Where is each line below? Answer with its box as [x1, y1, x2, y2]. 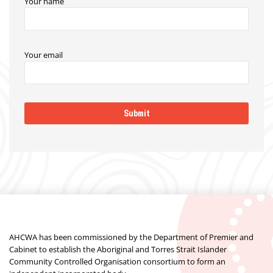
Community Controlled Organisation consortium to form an [9, 256, 225, 267]
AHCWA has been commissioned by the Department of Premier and [9, 232, 253, 243]
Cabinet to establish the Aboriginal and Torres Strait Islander [9, 244, 227, 255]
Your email [24, 49, 63, 60]
